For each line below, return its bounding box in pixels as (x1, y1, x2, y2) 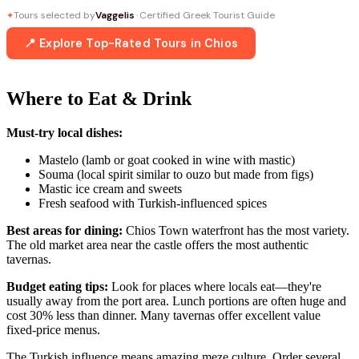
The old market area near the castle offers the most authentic (6, 237, 309, 252)
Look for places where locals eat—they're (108, 279, 321, 293)
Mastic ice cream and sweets (38, 181, 182, 196)
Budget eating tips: (6, 279, 108, 293)
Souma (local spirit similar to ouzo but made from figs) (38, 167, 313, 181)
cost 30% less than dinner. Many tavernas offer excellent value (6, 308, 321, 322)
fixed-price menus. (6, 322, 100, 337)
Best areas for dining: (6, 223, 123, 237)
